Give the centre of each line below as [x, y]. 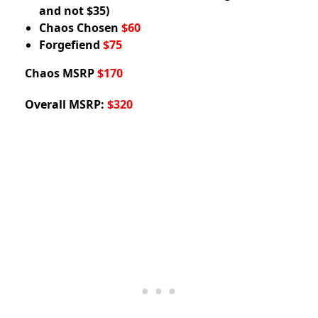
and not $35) [74, 11]
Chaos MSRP [60, 73]
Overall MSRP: [66, 105]
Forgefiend [71, 45]
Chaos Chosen [80, 28]
